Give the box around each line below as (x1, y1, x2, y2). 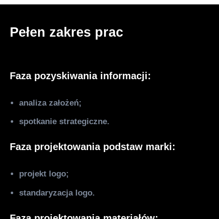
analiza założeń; (19, 98, 82, 108)
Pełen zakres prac (10, 24, 124, 40)
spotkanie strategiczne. (19, 117, 110, 127)
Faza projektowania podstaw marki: (10, 141, 176, 153)
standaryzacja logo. (19, 188, 95, 197)
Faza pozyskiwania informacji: (10, 70, 152, 81)
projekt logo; (19, 169, 69, 178)
